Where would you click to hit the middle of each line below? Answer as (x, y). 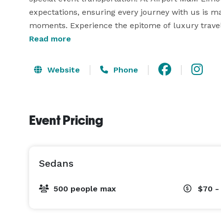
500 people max (85, 189)
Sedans (56, 163)
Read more (50, 39)
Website (62, 70)
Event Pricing (66, 120)
